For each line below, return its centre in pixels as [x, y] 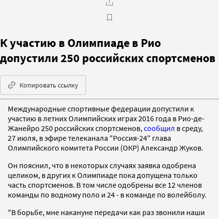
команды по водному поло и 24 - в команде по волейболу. [107, 194]
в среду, [189, 128]
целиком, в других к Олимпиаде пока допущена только [103, 175]
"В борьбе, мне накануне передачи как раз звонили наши [106, 212]
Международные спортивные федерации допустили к [101, 108]
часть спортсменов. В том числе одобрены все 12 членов [105, 185]
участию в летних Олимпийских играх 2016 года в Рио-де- [106, 118]
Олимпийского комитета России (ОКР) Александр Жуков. [106, 147]
